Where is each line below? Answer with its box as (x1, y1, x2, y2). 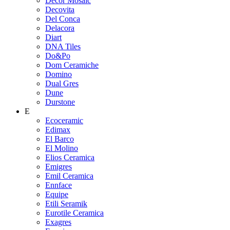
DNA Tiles (45, 42, 81, 51)
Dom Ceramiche (45, 60, 99, 69)
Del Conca (45, 14, 80, 23)
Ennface (45, 180, 72, 189)
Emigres (45, 162, 72, 171)
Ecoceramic (45, 116, 83, 125)
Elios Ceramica (45, 152, 94, 162)
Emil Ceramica (45, 171, 93, 180)
